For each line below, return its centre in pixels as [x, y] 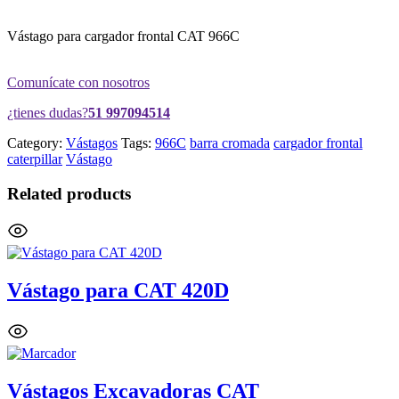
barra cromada [230, 142]
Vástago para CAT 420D [118, 291]
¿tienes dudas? [48, 112]
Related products [69, 193]
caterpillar [35, 159]
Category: [37, 142]
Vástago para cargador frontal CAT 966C [123, 36]
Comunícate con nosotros [78, 82]
